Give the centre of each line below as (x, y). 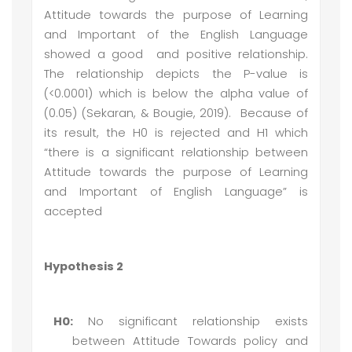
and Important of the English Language (176, 35)
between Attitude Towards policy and (190, 341)
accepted (73, 211)
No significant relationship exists (191, 321)
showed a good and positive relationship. (176, 54)
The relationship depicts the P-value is (176, 74)
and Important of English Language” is (176, 192)
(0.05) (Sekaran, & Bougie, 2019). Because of (176, 113)
